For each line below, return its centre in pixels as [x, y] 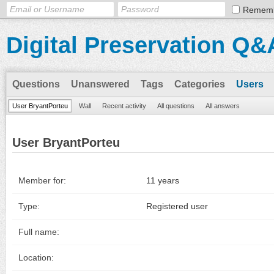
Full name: [39, 232]
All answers [223, 106]
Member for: [42, 180]
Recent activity [124, 106]
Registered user [177, 206]
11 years [163, 180]
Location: [36, 257]
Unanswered [100, 84]
